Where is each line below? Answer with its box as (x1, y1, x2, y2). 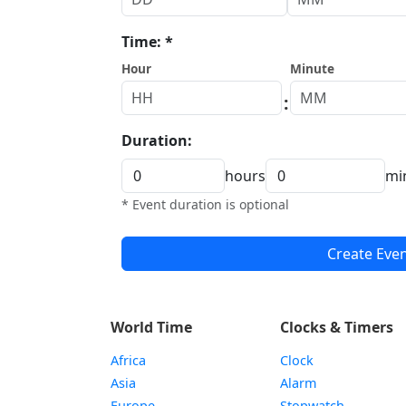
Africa (111, 352, 146, 369)
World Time (111, 317, 192, 337)
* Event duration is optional (121, 196, 289, 213)
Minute (290, 60, 335, 77)
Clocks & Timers (280, 317, 394, 337)
